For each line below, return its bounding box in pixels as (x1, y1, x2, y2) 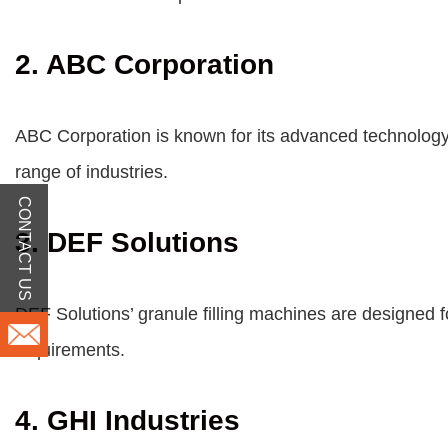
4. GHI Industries (15, 405, 240, 436)
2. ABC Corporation (15, 49, 274, 80)
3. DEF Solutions (15, 227, 239, 258)
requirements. (15, 340, 125, 360)
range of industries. (15, 162, 168, 182)
